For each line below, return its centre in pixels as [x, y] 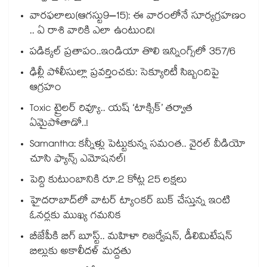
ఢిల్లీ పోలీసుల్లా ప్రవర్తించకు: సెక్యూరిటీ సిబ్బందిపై [125, 74]
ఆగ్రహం [46, 89]
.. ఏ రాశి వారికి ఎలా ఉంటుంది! [92, 32]
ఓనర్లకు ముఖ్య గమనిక [75, 217]
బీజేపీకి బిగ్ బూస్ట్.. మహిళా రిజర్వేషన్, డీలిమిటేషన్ [131, 238]
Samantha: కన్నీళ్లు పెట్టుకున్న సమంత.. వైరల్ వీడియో [138, 145]
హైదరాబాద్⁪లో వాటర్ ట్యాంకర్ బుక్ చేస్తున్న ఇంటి [130, 202]
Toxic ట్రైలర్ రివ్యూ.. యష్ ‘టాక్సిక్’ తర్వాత [111, 110]
